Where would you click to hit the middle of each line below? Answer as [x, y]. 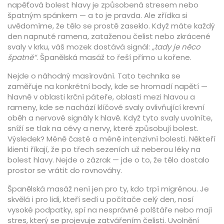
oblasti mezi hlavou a [155, 97]
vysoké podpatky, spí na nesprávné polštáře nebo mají [110, 210]
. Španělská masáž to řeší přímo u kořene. [114, 57]
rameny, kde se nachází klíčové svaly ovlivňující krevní [106, 107]
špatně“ [22, 57]
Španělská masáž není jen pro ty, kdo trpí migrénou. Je [108, 189]
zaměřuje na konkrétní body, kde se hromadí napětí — [107, 86]
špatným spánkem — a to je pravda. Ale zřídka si [97, 15]
